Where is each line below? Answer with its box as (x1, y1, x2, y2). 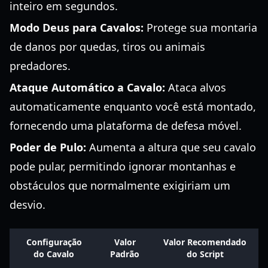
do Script (186, 248, 224, 260)
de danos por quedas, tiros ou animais (10, 39, 205, 54)
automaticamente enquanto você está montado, (10, 99, 256, 114)
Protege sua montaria (144, 20, 257, 35)
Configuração (26, 236, 82, 248)
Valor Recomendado (163, 236, 246, 248)
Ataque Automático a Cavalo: (10, 80, 165, 95)
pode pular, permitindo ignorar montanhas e (10, 159, 236, 173)
